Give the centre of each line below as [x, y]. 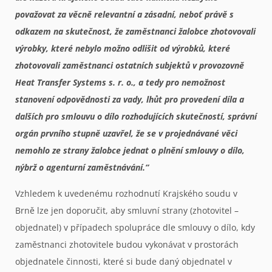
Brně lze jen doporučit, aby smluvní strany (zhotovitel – [127, 210]
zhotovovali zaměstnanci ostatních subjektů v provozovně [130, 66]
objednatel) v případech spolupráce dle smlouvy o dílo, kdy [135, 227]
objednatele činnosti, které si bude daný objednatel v [124, 261]
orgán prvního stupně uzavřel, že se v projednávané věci [126, 134]
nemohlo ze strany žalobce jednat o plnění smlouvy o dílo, [130, 151]
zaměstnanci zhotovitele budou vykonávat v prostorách [127, 244]
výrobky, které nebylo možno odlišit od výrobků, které [123, 49]
